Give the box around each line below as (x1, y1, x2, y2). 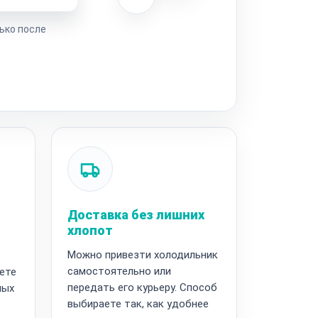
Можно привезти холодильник (67, 248, 218, 261)
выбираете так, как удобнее (67, 297, 209, 310)
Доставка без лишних (67, 207, 204, 222)
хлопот (67, 222, 113, 238)
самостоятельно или (67, 264, 171, 278)
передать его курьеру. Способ (67, 280, 217, 294)
